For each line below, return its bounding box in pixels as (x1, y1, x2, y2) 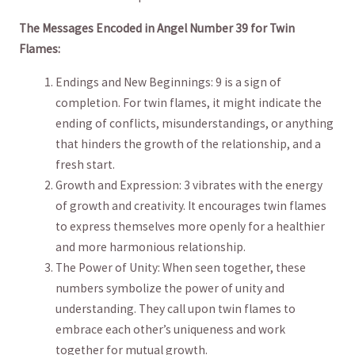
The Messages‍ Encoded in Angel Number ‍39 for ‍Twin (18, 21, 295, 36)
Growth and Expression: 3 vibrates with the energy (55, 177, 323, 193)
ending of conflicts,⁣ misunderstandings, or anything (55, 115, 334, 131)
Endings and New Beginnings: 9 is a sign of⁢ (55, 74, 282, 90)
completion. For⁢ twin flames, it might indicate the (55, 94, 323, 110)
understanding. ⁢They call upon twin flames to (55, 300, 296, 316)
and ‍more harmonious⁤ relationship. (55, 239, 246, 254)
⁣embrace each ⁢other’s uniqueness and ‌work (55, 321, 286, 337)
